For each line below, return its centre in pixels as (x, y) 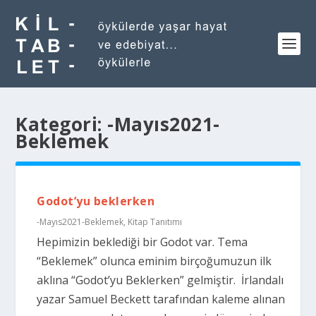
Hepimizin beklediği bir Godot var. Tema (142, 242)
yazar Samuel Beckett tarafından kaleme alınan (161, 299)
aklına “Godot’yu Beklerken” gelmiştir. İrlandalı (160, 280)
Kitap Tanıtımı (155, 222)
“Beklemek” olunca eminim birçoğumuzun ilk (154, 261)
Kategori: (62, 124)
